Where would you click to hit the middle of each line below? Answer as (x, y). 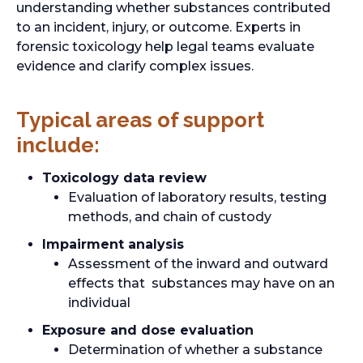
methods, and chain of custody (170, 217)
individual (99, 303)
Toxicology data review (124, 178)
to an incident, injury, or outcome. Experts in (158, 27)
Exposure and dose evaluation (148, 330)
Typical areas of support (140, 120)
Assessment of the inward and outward (198, 264)
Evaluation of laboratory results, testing (197, 197)
